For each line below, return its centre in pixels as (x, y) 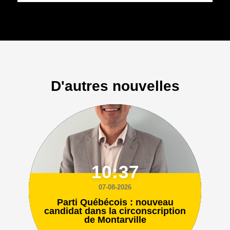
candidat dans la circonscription (115, 211)
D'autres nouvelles (115, 86)
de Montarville (115, 220)
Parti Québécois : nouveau (115, 203)
